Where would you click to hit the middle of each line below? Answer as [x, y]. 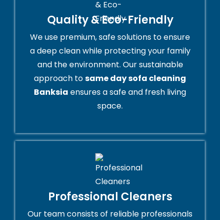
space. [110, 106]
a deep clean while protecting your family [110, 51]
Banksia [51, 92]
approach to [59, 79]
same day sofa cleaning [136, 79]
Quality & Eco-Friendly [110, 20]
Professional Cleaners [110, 197]
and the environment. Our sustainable [110, 65]
